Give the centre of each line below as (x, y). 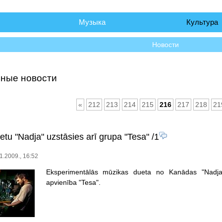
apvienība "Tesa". (73, 182)
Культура (202, 22)
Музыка (92, 22)
